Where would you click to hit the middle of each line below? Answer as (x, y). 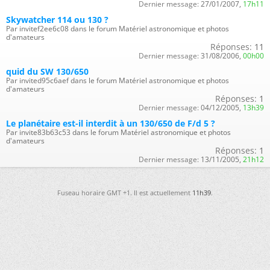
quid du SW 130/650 (47, 71)
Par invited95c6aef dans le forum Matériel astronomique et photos (118, 80)
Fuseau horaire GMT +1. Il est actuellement (125, 193)
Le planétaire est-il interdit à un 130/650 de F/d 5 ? (111, 123)
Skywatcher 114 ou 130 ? (57, 20)
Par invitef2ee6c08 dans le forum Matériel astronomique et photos (118, 29)
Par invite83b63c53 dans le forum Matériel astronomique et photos (118, 132)
